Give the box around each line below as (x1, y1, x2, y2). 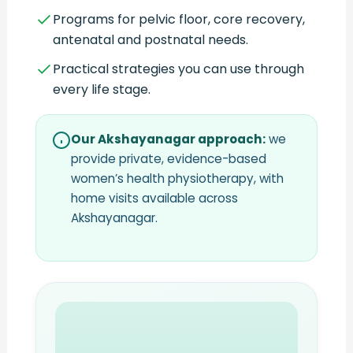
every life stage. (52, 80, 150, 98)
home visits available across (70, 189, 238, 206)
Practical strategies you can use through (52, 59, 304, 78)
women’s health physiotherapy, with (70, 169, 284, 187)
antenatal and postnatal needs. (52, 30, 248, 49)
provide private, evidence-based (70, 150, 266, 167)
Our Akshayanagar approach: (70, 130, 266, 147)
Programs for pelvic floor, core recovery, (52, 9, 305, 28)
